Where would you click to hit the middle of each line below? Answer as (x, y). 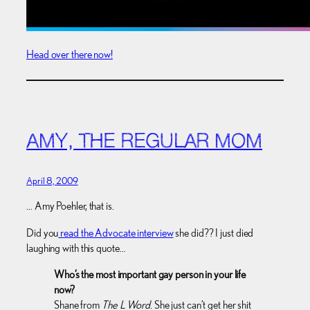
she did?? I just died (213, 232)
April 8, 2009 (52, 181)
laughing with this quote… (76, 248)
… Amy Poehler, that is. (70, 206)
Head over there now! (70, 54)
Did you (43, 232)
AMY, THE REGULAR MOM (144, 143)
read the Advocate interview (116, 232)
